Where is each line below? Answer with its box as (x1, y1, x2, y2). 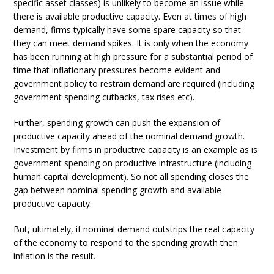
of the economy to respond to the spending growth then (13, 237, 239, 248)
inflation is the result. (13, 250, 96, 262)
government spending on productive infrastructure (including (13, 157, 252, 169)
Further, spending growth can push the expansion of (13, 117, 221, 128)
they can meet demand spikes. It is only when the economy (13, 37, 249, 49)
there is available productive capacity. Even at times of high (13, 10, 247, 22)
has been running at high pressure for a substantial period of (13, 51, 253, 62)
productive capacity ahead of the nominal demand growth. (13, 130, 245, 142)
